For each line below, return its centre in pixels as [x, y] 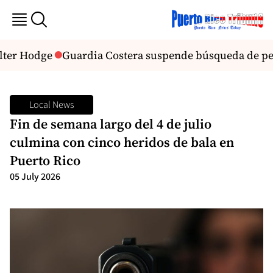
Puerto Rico [47, 160]
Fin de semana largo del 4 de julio [111, 123]
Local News [51, 105]
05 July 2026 [35, 176]
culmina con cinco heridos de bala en [122, 142]
